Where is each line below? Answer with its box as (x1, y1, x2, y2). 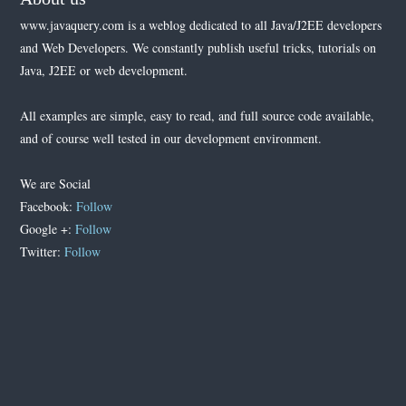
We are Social (20, 175, 92, 192)
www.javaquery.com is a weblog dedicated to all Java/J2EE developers (20, 16, 382, 34)
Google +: (20, 220, 76, 237)
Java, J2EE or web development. (20, 62, 188, 79)
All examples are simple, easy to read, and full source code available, (20, 107, 375, 124)
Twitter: (20, 243, 65, 260)
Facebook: (20, 198, 77, 215)
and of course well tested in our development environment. (20, 130, 323, 147)
